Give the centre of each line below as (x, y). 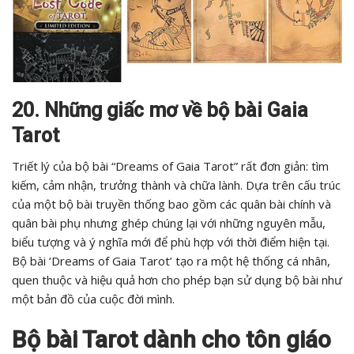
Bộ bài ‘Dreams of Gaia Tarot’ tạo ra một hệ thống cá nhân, (171, 261)
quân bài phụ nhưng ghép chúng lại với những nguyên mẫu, (169, 223)
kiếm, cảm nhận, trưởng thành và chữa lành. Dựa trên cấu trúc (176, 185)
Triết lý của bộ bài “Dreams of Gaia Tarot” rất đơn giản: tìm (170, 166)
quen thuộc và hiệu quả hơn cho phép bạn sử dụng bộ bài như (177, 280)
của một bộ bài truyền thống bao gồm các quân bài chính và (171, 204)
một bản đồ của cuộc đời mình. (93, 299)
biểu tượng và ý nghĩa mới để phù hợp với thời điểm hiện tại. (171, 242)
